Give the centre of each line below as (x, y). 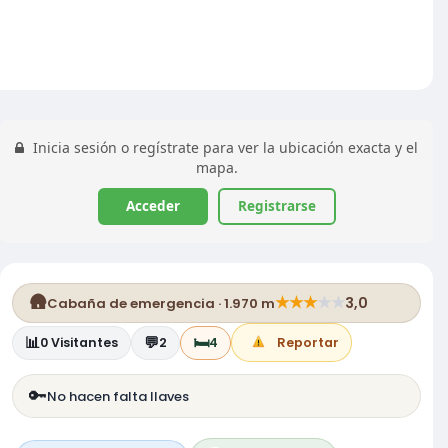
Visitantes (83, 342)
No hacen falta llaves (118, 396)
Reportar (308, 342)
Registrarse (276, 206)
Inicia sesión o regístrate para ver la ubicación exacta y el (223, 147)
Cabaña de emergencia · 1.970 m (161, 303)
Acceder (152, 206)
